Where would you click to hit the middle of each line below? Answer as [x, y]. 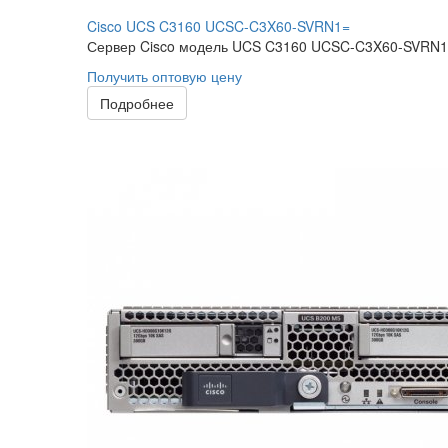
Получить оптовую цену [164, 76]
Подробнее [137, 103]
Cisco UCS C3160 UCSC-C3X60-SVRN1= [218, 26]
